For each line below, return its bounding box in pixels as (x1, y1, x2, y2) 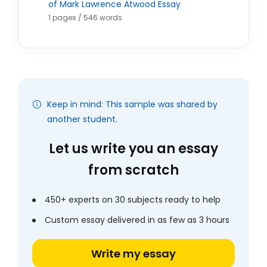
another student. (47, 113, 117, 125)
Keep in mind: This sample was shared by (47, 98, 218, 110)
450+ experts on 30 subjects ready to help (45, 194, 221, 206)
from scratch (88, 161, 179, 179)
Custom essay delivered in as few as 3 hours (45, 214, 229, 226)
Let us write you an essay (49, 139, 218, 158)
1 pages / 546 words (48, 13, 122, 23)
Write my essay (91, 246, 176, 261)
